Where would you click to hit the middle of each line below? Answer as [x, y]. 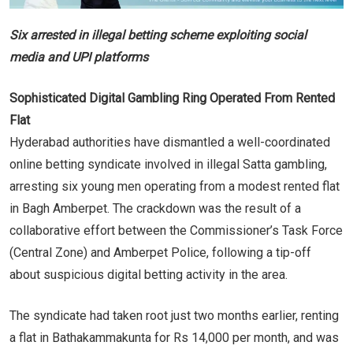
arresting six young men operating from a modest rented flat [175, 186]
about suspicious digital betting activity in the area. [149, 274]
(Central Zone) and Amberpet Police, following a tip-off [160, 252]
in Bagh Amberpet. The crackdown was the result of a [155, 208]
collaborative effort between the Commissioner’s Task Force [176, 230]
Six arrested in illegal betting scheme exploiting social [158, 35]
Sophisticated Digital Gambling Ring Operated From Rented [172, 98]
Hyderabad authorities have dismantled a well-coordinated [170, 142]
